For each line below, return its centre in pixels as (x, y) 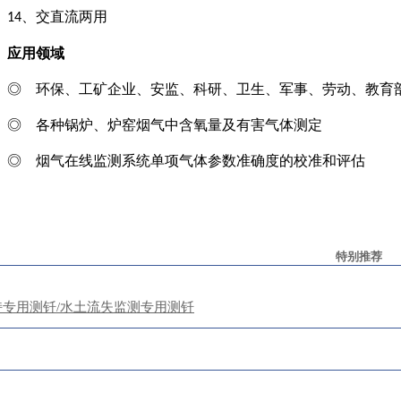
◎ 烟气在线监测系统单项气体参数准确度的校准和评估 (186, 161)
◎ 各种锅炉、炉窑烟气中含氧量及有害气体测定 (165, 125)
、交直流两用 (64, 17)
